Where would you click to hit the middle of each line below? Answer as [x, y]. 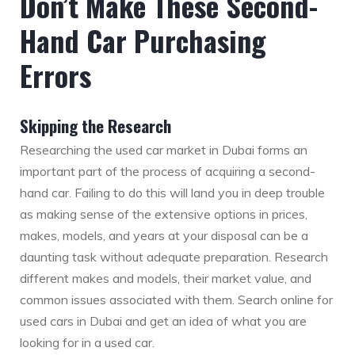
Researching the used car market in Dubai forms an [164, 150]
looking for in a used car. [87, 343]
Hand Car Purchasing [143, 40]
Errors [55, 75]
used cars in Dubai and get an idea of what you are [163, 321]
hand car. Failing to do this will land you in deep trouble [172, 193]
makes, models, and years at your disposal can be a [164, 236]
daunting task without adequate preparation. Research [174, 257]
